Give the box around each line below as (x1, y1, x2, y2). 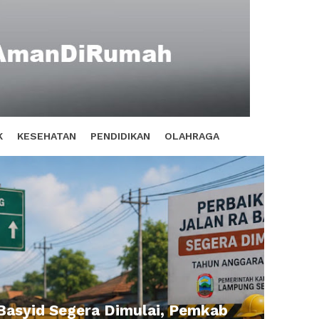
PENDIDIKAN (90, 130, 150, 142)
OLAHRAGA (164, 130, 219, 142)
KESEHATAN (17, 130, 76, 142)
